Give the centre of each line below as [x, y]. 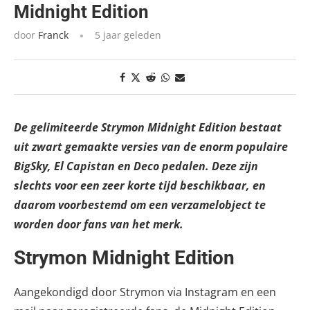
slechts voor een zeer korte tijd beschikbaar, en [140, 186]
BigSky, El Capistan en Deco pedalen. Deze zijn [136, 166]
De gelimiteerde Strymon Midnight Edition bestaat [148, 128]
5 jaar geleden [127, 35]
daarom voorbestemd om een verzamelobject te [140, 205]
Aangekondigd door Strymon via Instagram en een [145, 292]
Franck [53, 35]
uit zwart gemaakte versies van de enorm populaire [151, 147]
